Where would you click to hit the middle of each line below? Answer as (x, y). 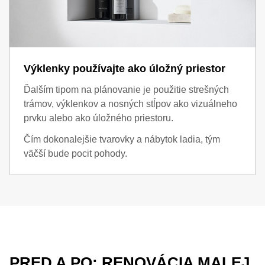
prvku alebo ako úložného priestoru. (98, 118)
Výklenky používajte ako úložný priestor (125, 69)
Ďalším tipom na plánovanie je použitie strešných (126, 90)
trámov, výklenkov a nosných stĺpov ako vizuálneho (130, 104)
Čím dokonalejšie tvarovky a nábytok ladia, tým (122, 139)
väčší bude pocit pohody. (75, 153)
